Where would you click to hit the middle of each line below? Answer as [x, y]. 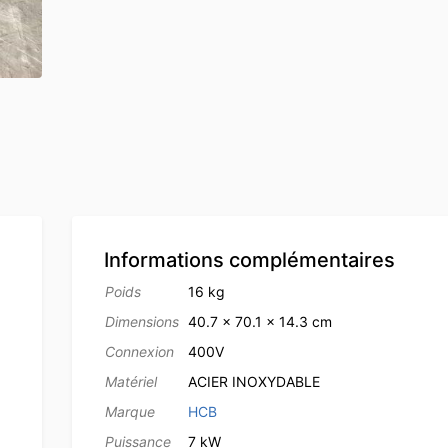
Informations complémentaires [249, 260]
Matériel [130, 382]
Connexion [139, 352]
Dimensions [141, 322]
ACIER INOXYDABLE [253, 382]
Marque [129, 412]
